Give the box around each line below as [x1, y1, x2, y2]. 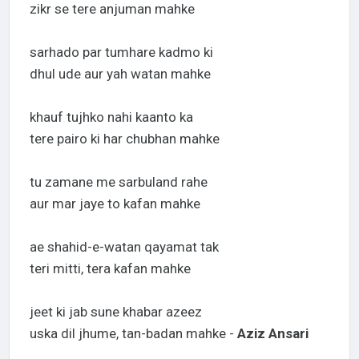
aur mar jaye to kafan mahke [29, 196, 200, 212]
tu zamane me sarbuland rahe [29, 174, 208, 191]
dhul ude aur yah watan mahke [29, 66, 211, 83]
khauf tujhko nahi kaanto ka [29, 109, 193, 126]
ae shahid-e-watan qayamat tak [29, 239, 219, 256]
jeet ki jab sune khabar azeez [29, 304, 202, 321]
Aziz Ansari [236, 325, 309, 342]
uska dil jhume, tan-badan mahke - [29, 325, 237, 342]
